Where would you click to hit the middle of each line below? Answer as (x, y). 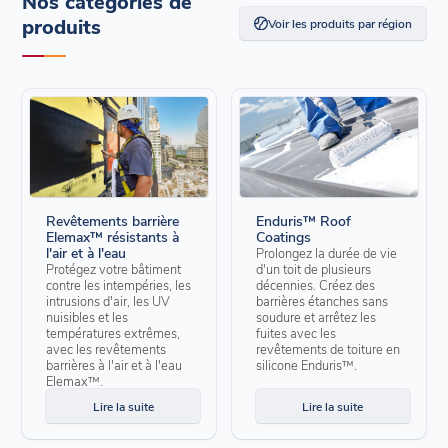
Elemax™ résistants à (113, 237)
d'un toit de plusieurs (313, 269)
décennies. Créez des (315, 285)
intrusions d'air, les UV (108, 301)
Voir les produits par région (339, 23)
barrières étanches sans (322, 301)
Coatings (283, 237)
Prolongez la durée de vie (326, 253)
